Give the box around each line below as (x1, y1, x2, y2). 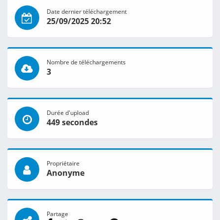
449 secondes (47, 117, 98, 128)
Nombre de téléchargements (47, 58, 126, 66)
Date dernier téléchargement (47, 7, 127, 16)
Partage (47, 210, 68, 218)
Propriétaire (47, 159, 80, 167)
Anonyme (47, 167, 84, 179)
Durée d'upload (47, 109, 89, 117)
